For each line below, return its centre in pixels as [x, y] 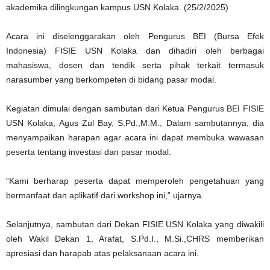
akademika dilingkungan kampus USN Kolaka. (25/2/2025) [117, 7]
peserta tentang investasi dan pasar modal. [89, 152]
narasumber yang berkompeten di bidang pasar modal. [111, 79]
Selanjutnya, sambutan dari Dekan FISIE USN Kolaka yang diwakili [135, 224]
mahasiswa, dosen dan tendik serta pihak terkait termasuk [135, 65]
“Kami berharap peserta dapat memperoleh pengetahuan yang [135, 181]
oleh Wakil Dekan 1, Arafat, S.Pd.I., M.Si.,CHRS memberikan [135, 238]
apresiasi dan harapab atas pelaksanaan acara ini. [102, 253]
